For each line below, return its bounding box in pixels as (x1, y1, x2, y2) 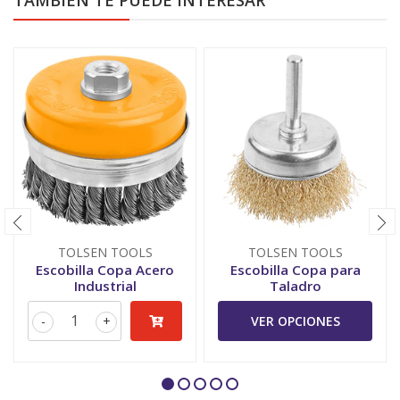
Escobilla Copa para (229, 261, 361, 279)
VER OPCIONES (250, 312, 340, 329)
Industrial (73, 277, 137, 295)
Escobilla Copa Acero (36, 261, 174, 279)
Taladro (269, 277, 321, 295)
